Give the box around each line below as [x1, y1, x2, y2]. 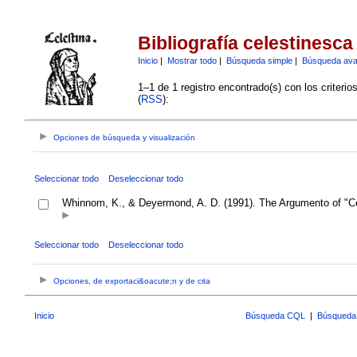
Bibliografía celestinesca [137, 33, 353, 54]
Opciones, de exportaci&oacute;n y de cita [53, 277, 211, 286]
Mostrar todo [167, 55, 217, 65]
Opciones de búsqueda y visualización [53, 133, 196, 143]
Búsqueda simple [226, 55, 292, 65]
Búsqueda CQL [245, 310, 305, 320]
